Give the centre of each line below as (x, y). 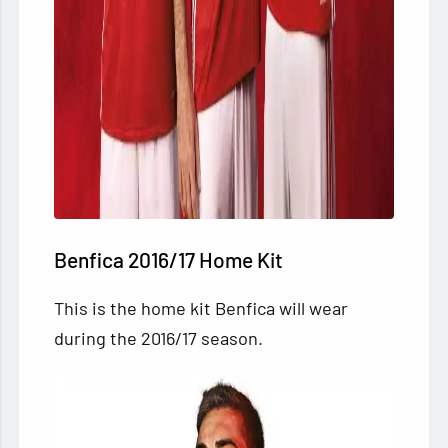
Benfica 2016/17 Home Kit (169, 260)
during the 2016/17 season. (159, 338)
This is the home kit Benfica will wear (201, 308)
